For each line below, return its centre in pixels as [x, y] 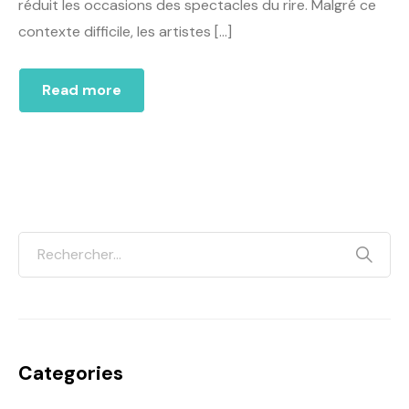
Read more [82, 90]
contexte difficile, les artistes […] [125, 32]
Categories [71, 374]
